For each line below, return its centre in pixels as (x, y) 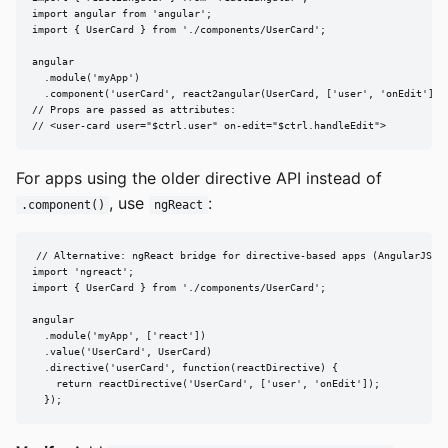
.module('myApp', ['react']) (119, 336)
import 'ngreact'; (83, 272)
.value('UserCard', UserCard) (122, 352)
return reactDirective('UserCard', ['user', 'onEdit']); (206, 384)
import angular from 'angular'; (122, 14)
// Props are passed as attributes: (134, 110)
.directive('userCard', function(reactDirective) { (185, 368)
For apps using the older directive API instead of (199, 178)
